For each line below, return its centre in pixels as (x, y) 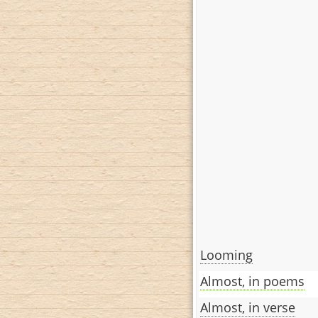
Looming (226, 254)
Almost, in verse (248, 307)
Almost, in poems (252, 281)
